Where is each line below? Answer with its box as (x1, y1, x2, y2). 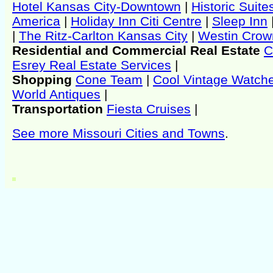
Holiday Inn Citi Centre (71, 13, 202, 28)
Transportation (12, 101, 107, 116)
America (12, 13, 60, 28)
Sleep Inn (212, 13, 268, 28)
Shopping (12, 72, 76, 87)
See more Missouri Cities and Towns (12, 126, 225, 140)
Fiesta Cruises (107, 101, 191, 116)
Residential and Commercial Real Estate (12, 43, 264, 57)
